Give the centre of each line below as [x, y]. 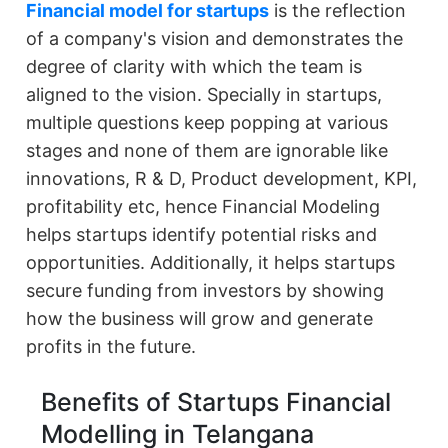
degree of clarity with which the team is [194, 67]
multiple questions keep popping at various [207, 123]
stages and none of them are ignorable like [207, 151]
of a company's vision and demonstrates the [215, 39]
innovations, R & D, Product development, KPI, [222, 179]
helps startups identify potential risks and [202, 235]
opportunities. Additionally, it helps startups [211, 263]
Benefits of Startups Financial [216, 402]
